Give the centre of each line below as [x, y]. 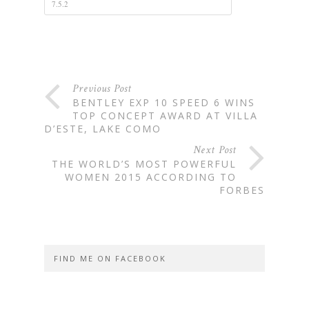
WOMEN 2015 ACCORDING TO [151, 177]
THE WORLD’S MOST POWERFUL [144, 164]
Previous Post [102, 89]
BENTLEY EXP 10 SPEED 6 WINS [164, 103]
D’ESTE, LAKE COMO [103, 129]
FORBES [242, 190]
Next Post [215, 150]
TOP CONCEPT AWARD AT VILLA [165, 116]
